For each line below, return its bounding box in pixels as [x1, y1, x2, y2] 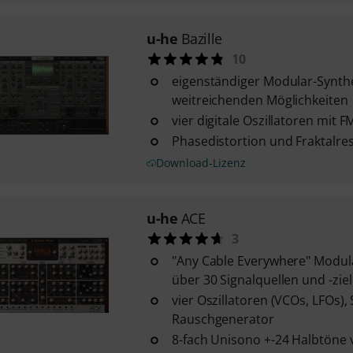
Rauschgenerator [171, 310, 274, 328]
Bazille [180, 29, 222, 48]
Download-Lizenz [155, 155, 246, 170]
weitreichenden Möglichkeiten [171, 91, 348, 109]
